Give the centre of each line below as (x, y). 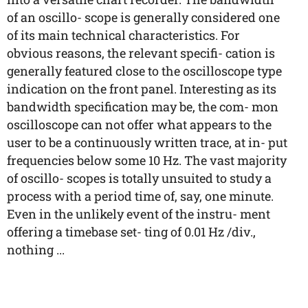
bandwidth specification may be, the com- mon (143, 107)
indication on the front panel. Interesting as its (142, 89)
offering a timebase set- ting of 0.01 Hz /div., (131, 232)
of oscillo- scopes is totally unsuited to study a (139, 178)
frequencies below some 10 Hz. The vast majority (147, 160)
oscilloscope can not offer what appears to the (139, 124)
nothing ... (36, 250)
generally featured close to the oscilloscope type (144, 71)
